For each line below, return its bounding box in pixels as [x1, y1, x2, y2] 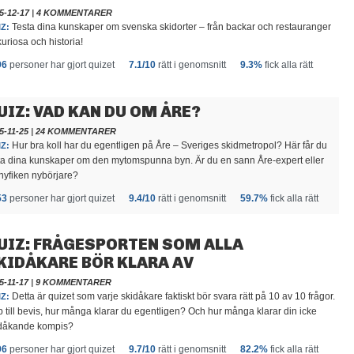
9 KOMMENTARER [36, 277, 111, 287]
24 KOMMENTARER [36, 126, 116, 136]
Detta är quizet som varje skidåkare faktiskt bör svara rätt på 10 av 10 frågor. [9, 291, 335, 302]
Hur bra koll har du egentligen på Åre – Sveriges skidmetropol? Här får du [9, 140, 327, 151]
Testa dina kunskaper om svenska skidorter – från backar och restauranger [9, 21, 331, 32]
